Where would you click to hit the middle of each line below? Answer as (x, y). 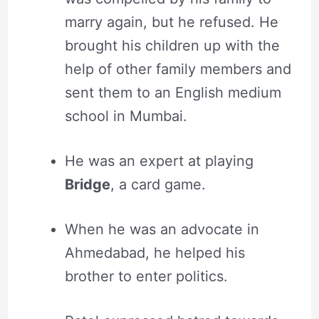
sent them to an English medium (173, 92)
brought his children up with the (172, 45)
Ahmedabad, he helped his (155, 252)
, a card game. (158, 184)
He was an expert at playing (159, 161)
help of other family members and (178, 69)
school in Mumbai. (126, 116)
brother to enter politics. (146, 276)
